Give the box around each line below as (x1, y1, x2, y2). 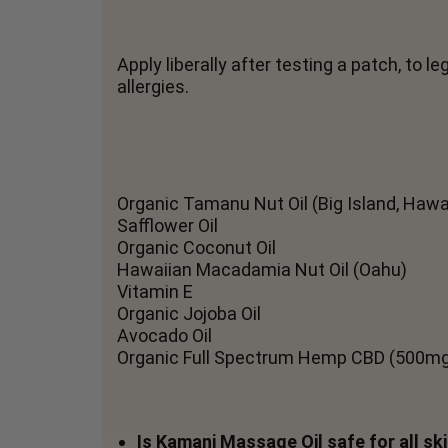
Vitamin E (117, 281, 193, 302)
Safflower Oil (117, 215, 218, 236)
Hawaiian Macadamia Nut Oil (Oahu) (117, 259, 407, 280)
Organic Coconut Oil (117, 237, 276, 258)
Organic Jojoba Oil (117, 303, 261, 324)
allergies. (117, 76, 189, 97)
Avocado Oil (117, 325, 212, 346)
